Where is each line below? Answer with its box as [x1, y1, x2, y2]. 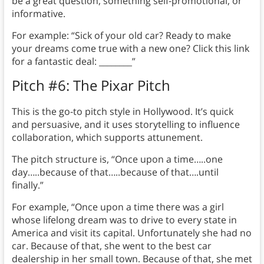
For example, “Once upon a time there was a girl [11, 200, 224, 214]
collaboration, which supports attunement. [11, 131, 203, 144]
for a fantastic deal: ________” [11, 55, 136, 68]
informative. [11, 7, 65, 21]
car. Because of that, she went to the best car [11, 239, 212, 253]
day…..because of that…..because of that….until [11, 166, 219, 179]
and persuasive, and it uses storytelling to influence [11, 118, 240, 131]
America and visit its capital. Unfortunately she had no [11, 226, 252, 240]
